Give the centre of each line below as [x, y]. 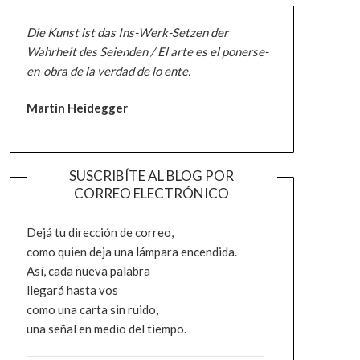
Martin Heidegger [77, 108]
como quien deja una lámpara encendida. [131, 251]
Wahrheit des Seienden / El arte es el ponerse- [147, 51]
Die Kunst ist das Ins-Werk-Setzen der [127, 32]
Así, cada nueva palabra [88, 270]
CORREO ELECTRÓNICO [152, 193]
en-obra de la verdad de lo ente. [108, 70]
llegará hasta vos [72, 290]
